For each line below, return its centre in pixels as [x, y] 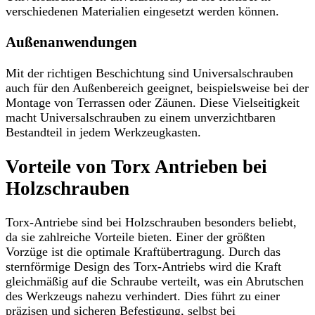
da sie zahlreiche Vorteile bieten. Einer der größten [135, 237]
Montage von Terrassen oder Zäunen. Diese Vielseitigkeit [153, 103]
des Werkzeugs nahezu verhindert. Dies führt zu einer [143, 296]
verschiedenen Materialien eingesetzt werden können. [142, 12]
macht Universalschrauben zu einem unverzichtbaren [141, 118]
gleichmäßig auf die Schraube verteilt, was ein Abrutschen [155, 282]
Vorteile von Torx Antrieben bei [136, 166]
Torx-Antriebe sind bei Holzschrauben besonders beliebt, [151, 223]
